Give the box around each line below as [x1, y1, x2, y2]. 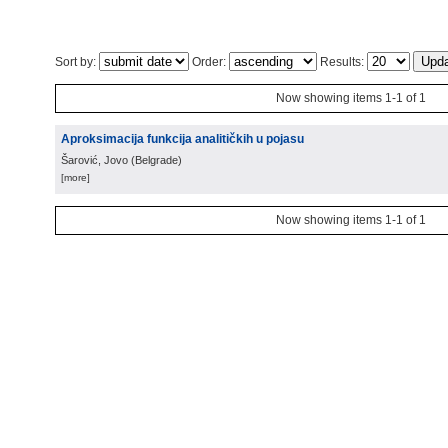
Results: [317, 55, 367, 69]
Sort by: [55, 55, 99, 69]
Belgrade [135, 154, 178, 166]
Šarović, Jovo [61, 154, 128, 166]
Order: [189, 55, 229, 69]
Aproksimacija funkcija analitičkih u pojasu [61, 132, 304, 146]
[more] [61, 172, 90, 183]
